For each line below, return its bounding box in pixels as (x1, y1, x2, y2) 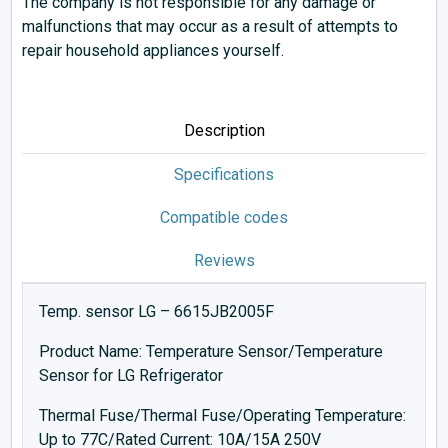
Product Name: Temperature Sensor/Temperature (39, 342, 383, 361)
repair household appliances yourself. (22, 41, 284, 60)
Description (183, 121, 265, 140)
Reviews (193, 251, 255, 270)
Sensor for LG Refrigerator (39, 366, 223, 385)
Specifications (174, 165, 274, 184)
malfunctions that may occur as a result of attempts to (22, 17, 398, 36)
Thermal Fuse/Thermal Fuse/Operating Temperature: (39, 406, 406, 425)
